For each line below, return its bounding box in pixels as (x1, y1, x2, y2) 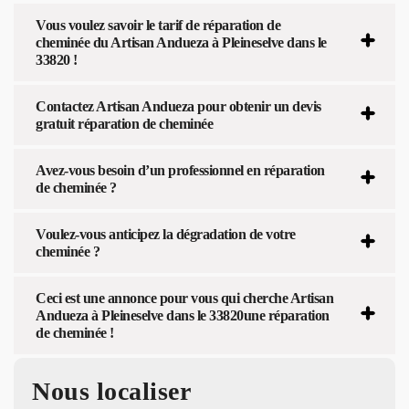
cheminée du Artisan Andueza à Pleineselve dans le (36, 34, 327, 50)
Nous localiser (32, 376, 191, 405)
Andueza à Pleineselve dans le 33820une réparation (36, 307, 330, 323)
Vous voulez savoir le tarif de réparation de (36, 16, 280, 33)
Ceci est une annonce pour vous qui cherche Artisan (36, 289, 333, 306)
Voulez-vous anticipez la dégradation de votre (36, 225, 296, 242)
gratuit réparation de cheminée (36, 115, 213, 131)
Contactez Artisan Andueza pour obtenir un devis (36, 98, 321, 114)
